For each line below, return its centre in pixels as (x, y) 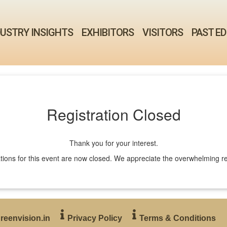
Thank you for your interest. (113, 143)
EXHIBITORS (108, 33)
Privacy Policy (95, 218)
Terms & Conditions (178, 218)
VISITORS (163, 33)
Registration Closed (113, 114)
